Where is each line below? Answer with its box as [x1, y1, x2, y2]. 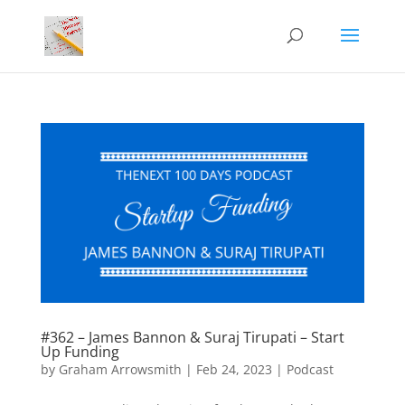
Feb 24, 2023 [195, 361, 272, 379]
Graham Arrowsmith [58, 361, 182, 379]
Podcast [286, 361, 334, 379]
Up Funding [40, 342, 119, 363]
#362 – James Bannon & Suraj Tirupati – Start [40, 327, 344, 348]
